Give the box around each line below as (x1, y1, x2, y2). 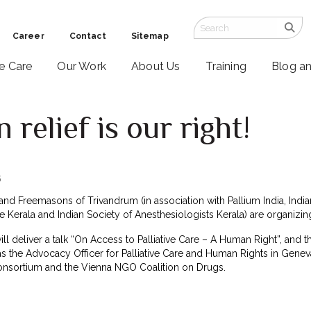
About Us (131, 60, 180, 74)
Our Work (57, 60, 106, 74)
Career (12, 31, 44, 41)
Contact (69, 31, 106, 41)
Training (205, 60, 247, 74)
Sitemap (131, 31, 169, 41)
